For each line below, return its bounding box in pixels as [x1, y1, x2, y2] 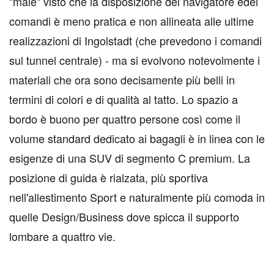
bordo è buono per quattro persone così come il [9, 111, 240, 127]
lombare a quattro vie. [9, 228, 116, 244]
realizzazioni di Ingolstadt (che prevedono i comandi [9, 32, 262, 48]
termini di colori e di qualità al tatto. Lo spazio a [9, 91, 238, 107]
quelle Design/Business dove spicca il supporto [9, 209, 239, 224]
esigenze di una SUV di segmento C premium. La [9, 150, 250, 166]
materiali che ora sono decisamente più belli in [9, 72, 235, 87]
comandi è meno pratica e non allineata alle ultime [9, 13, 254, 29]
